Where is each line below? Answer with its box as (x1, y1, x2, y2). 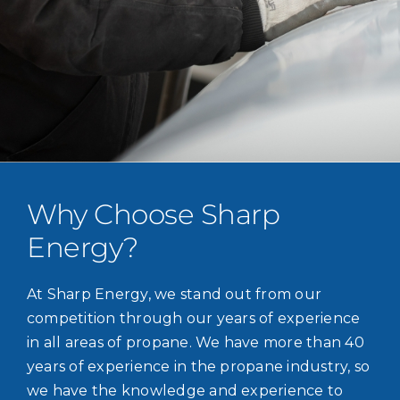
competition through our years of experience (26, 309, 361, 327)
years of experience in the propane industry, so (26, 357, 371, 375)
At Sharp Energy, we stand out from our (26, 285, 322, 303)
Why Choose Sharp (26, 196, 280, 231)
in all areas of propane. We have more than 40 (26, 333, 364, 351)
